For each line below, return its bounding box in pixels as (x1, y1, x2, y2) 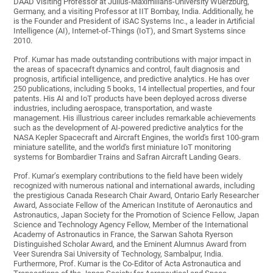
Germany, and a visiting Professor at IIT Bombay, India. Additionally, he (13, 7, 254, 16)
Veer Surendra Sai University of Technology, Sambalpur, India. (13, 249, 224, 259)
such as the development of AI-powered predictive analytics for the (13, 123, 244, 133)
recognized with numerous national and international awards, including (13, 181, 255, 191)
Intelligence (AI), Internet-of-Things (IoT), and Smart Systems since (13, 26, 246, 36)
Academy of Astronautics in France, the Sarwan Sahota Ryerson (13, 230, 233, 239)
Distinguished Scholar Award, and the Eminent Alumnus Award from (13, 239, 247, 249)
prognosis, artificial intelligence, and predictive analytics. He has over (13, 74, 250, 84)
